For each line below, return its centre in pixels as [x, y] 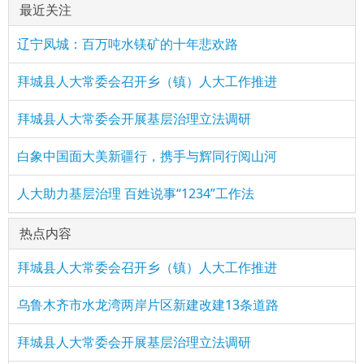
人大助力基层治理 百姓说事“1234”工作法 [136, 193]
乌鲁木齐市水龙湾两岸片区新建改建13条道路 [148, 305]
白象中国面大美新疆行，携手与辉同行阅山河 [147, 156]
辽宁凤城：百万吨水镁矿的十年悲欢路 [128, 44]
